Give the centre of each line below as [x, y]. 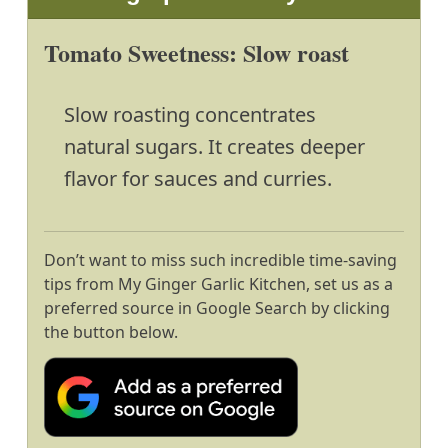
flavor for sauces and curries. [198, 178]
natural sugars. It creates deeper [214, 146]
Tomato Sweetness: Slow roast [196, 52]
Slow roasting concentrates [190, 114]
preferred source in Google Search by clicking [217, 308]
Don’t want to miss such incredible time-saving [220, 260]
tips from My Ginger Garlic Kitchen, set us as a [218, 284]
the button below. [111, 332]
